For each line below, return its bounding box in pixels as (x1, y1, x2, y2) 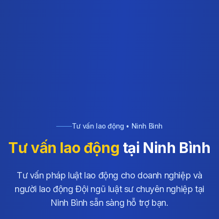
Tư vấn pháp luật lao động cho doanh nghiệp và (17, 170, 202, 181)
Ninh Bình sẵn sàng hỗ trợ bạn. (50, 197, 169, 208)
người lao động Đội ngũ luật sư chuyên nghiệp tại (15, 184, 204, 195)
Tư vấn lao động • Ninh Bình (71, 122, 163, 131)
